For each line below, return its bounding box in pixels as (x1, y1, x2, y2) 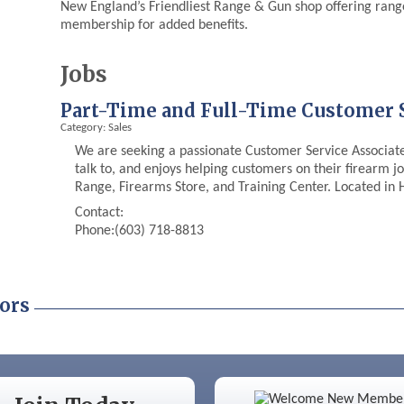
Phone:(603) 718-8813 (75, 224, 205, 239)
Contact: (75, 206, 124, 221)
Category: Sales (60, 122, 133, 134)
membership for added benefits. (60, 18, 249, 33)
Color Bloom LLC (242, 366, 340, 381)
